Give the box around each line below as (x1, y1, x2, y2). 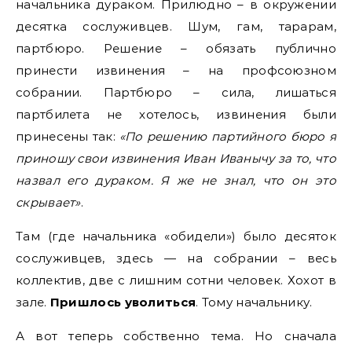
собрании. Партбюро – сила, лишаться (16, 85, 336, 100)
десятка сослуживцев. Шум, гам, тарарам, (16, 19, 336, 34)
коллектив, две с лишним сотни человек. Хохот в (16, 273, 336, 288)
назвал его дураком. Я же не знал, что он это (16, 173, 336, 188)
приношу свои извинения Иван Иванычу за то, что (16, 151, 336, 166)
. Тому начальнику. (196, 295, 313, 310)
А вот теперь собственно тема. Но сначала (16, 328, 336, 343)
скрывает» (16, 195, 81, 210)
